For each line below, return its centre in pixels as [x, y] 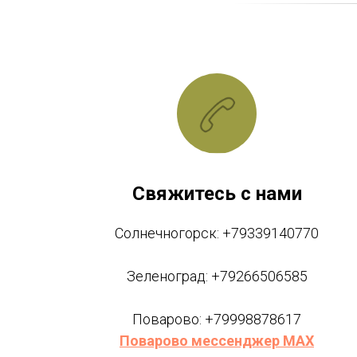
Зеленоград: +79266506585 [217, 277]
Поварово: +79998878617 [217, 320]
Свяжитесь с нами [217, 194]
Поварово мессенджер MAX [217, 341]
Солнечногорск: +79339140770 [217, 233]
